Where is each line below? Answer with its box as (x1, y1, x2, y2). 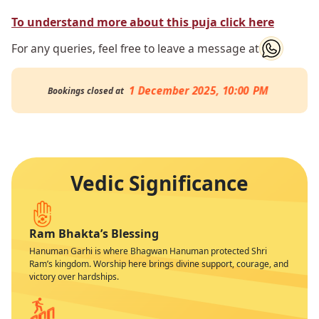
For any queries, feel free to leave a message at (11, 40, 259, 56)
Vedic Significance (70, 169, 249, 197)
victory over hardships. (29, 270, 119, 283)
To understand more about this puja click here (11, 14, 274, 30)
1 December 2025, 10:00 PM (130, 83, 268, 98)
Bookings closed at (48, 85, 124, 97)
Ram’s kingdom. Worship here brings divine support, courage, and (29, 257, 288, 270)
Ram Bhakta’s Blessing (29, 226, 159, 241)
